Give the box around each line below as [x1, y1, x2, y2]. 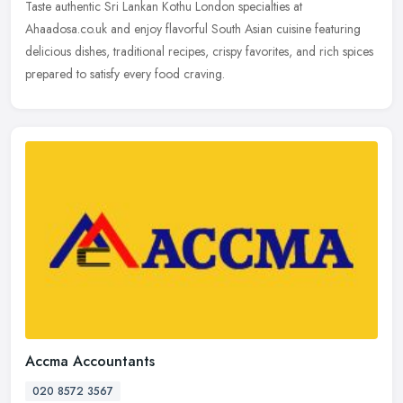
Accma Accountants [25, 350, 155, 372]
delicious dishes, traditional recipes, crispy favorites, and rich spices [25, 42, 373, 61]
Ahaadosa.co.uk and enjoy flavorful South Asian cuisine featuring [25, 20, 361, 39]
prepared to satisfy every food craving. [25, 65, 225, 84]
